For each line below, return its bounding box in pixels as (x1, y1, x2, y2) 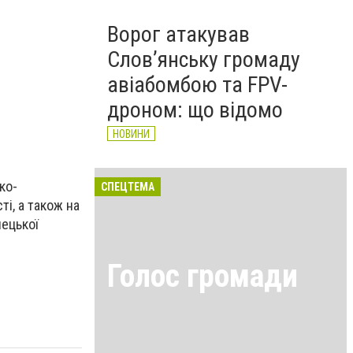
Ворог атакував (107, 21, 250, 47)
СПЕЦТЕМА (101, 180, 154, 193)
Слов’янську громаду (107, 46, 300, 72)
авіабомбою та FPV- (107, 72, 288, 98)
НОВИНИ (113, 128, 150, 140)
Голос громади (107, 257, 298, 295)
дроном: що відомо (107, 97, 283, 123)
